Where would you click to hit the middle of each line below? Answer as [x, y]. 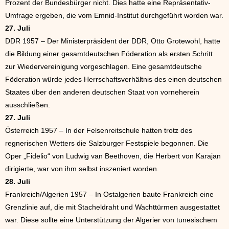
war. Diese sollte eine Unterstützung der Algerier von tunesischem [111, 220]
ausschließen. [28, 105]
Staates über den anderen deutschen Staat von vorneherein [102, 92]
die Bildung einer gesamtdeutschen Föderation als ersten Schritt [109, 54]
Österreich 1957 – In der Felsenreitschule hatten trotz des [99, 130]
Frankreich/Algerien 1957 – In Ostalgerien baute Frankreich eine [109, 194]
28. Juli [18, 181]
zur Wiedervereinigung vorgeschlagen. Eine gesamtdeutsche [104, 66]
